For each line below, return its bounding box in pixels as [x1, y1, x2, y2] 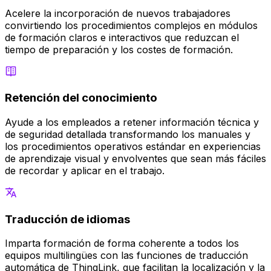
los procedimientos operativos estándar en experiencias [5, 140, 261, 152]
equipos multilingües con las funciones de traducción [5, 249, 248, 262]
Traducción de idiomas [5, 212, 130, 226]
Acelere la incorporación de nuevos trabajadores [5, 7, 230, 19]
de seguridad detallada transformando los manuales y [5, 128, 250, 140]
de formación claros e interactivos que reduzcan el [5, 31, 239, 44]
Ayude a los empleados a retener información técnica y [5, 116, 259, 128]
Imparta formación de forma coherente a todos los [5, 237, 239, 250]
